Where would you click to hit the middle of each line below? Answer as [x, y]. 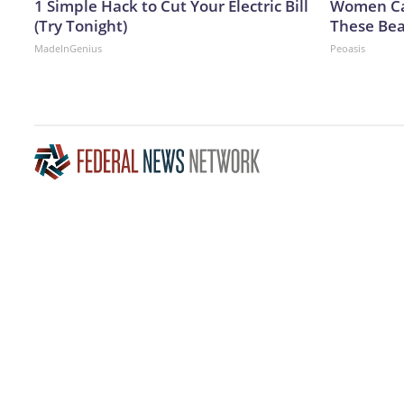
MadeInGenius [68, 48]
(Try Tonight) [81, 25]
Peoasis [348, 48]
